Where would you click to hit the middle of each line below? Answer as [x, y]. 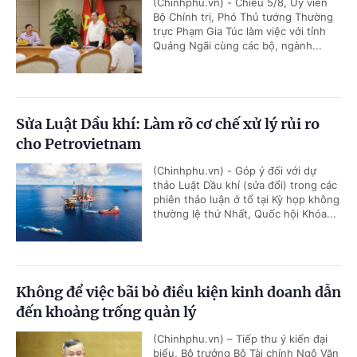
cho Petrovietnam [78, 143]
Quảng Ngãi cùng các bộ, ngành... [237, 45]
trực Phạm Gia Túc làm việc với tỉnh [239, 31]
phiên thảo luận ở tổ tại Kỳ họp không [246, 199]
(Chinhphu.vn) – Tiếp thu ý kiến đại [240, 338]
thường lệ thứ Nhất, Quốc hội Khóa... [245, 213]
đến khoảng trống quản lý [106, 312]
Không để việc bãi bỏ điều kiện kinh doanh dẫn [178, 292]
